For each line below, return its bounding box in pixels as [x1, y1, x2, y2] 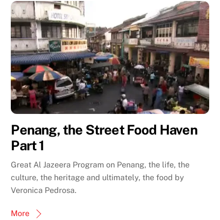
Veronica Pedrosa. [11, 186, 77, 195]
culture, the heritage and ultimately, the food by [11, 173, 185, 183]
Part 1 [11, 137, 45, 154]
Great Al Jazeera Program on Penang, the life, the [11, 160, 190, 170]
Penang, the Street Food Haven [11, 122, 197, 138]
